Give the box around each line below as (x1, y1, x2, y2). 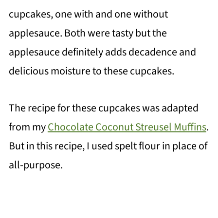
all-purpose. (8, 157, 63, 173)
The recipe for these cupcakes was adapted (8, 100, 199, 116)
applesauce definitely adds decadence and (8, 44, 196, 60)
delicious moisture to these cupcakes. (8, 63, 174, 79)
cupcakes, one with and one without (8, 6, 168, 22)
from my (8, 119, 48, 135)
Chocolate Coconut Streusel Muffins (47, 119, 206, 135)
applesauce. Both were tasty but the (8, 25, 167, 41)
